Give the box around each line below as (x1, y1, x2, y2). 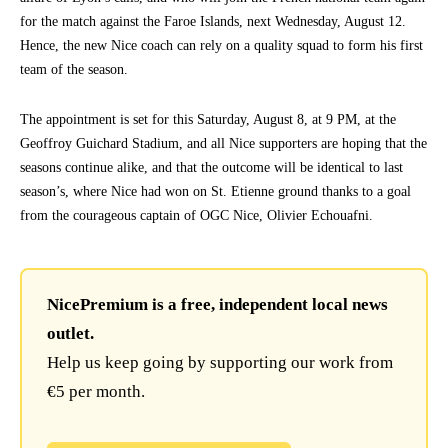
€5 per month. (47, 382, 145, 401)
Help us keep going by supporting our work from (47, 353, 393, 372)
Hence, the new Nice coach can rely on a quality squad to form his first (20, 38, 423, 53)
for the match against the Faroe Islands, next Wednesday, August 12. (20, 14, 406, 29)
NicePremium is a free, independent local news (47, 295, 388, 314)
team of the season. (20, 62, 128, 77)
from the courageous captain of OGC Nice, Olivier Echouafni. (20, 208, 373, 223)
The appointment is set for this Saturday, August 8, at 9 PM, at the (20, 112, 396, 127)
